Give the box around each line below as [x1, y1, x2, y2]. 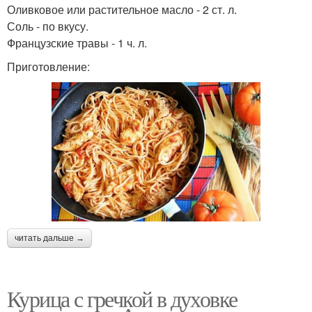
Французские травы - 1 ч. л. [7, 34, 147, 51]
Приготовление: [7, 58, 90, 75]
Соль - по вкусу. [7, 17, 88, 34]
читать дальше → [15, 233, 84, 243]
